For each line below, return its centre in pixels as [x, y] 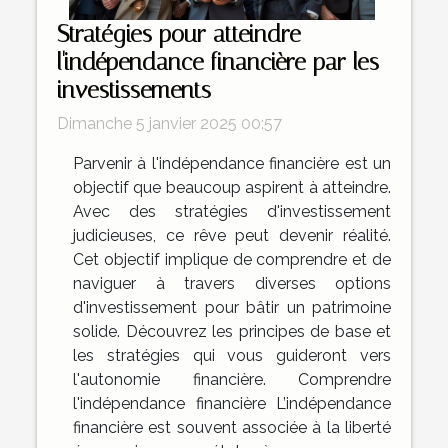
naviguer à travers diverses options [232, 283]
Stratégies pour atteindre [179, 33]
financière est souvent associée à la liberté [232, 427]
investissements [134, 89]
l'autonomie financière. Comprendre [232, 379]
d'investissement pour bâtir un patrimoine [232, 307]
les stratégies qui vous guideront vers [232, 355]
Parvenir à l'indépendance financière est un [232, 163]
